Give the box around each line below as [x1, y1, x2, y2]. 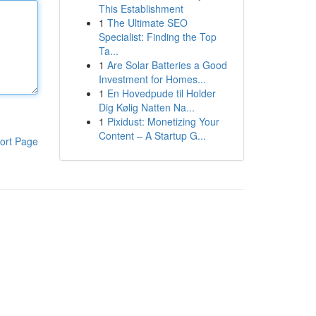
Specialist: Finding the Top [98, 30, 217, 44]
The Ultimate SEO [107, 16, 188, 30]
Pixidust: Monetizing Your [107, 114, 219, 128]
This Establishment [98, 1, 183, 16]
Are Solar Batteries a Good [107, 58, 227, 72]
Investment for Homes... [98, 72, 206, 86]
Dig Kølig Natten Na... [98, 100, 195, 114]
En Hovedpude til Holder [107, 86, 216, 100]
